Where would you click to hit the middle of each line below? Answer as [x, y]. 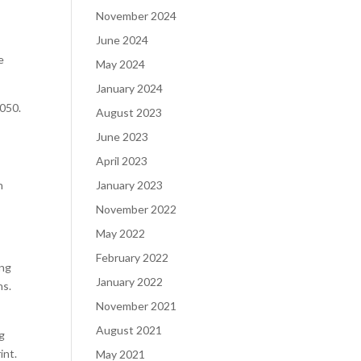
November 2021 [137, 306]
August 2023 [129, 112]
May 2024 [121, 64]
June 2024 [122, 40]
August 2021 [129, 330]
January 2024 [130, 88]
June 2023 [122, 137]
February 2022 [133, 257]
